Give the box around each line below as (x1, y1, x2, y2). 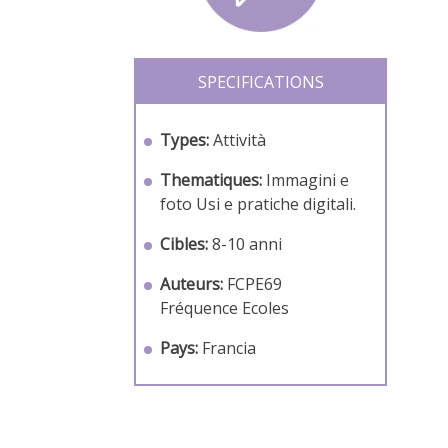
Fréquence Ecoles (160, 296, 290, 319)
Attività (213, 128, 267, 151)
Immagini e (266, 168, 350, 191)
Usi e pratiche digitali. (196, 192, 357, 215)
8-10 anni (212, 232, 283, 255)
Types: (160, 128, 210, 151)
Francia (202, 336, 257, 359)
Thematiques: (160, 168, 263, 191)
